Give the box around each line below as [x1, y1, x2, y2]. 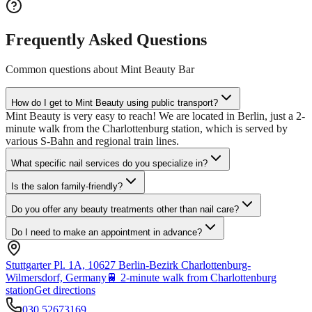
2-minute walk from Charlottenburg [120, 271, 276, 283]
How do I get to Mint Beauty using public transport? [11, 97, 218, 108]
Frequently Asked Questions [6, 30, 207, 49]
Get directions [34, 283, 95, 296]
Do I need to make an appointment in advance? [11, 226, 202, 237]
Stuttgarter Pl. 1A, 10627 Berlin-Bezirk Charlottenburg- [6, 258, 251, 271]
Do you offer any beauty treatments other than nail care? [11, 203, 239, 214]
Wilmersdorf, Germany [6, 271, 107, 283]
